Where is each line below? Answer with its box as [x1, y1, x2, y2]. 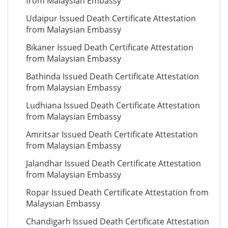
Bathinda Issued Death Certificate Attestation [26, 71, 199, 82]
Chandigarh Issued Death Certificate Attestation [26, 216, 209, 227]
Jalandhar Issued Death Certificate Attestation [26, 158, 201, 169]
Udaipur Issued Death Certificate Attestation [26, 13, 196, 24]
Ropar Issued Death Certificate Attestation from [26, 187, 209, 198]
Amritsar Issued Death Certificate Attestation [26, 129, 198, 140]
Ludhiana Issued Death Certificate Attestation [26, 100, 200, 111]
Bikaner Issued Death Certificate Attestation [26, 42, 193, 53]
